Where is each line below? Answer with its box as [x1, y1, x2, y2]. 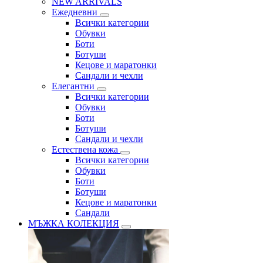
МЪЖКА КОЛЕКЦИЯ [28, 218, 119, 229]
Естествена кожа [52, 144, 120, 155]
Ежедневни [52, 7, 100, 18]
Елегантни [52, 81, 97, 92]
